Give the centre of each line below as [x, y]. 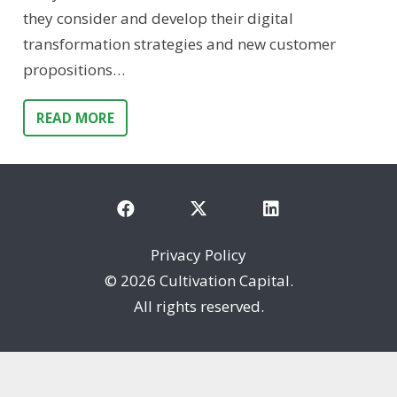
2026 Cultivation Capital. [206, 280]
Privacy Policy [198, 254]
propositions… [74, 70]
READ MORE [75, 118]
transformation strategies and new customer [179, 44]
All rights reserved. [198, 306]
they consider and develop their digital [158, 19]
